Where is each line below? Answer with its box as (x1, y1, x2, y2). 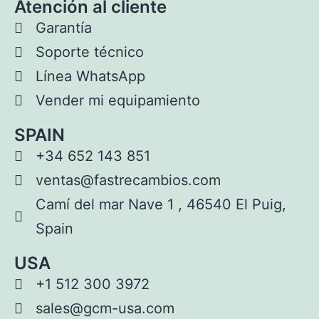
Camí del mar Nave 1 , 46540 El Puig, (36, 196, 286, 214)
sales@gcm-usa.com (36, 300, 174, 318)
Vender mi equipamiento (36, 92, 200, 110)
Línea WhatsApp (36, 68, 145, 85)
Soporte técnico (36, 43, 144, 61)
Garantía (36, 19, 92, 37)
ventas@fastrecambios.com (36, 172, 221, 189)
